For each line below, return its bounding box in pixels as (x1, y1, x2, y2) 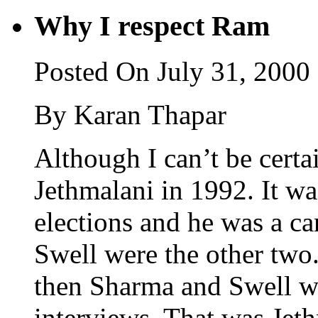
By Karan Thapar (34, 99, 226, 131)
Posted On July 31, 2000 (34, 56, 310, 87)
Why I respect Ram (34, 9, 270, 42)
